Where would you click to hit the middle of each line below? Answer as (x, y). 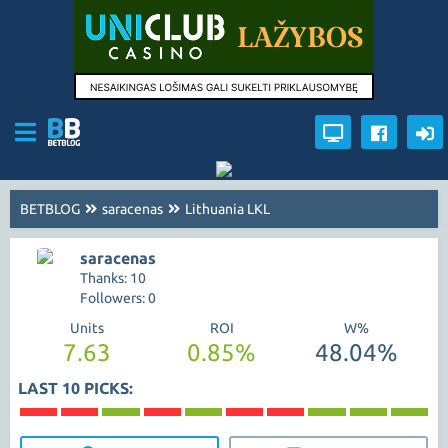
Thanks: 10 (113, 278)
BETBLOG (50, 209)
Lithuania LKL (227, 209)
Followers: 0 (118, 298)
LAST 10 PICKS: (75, 388)
